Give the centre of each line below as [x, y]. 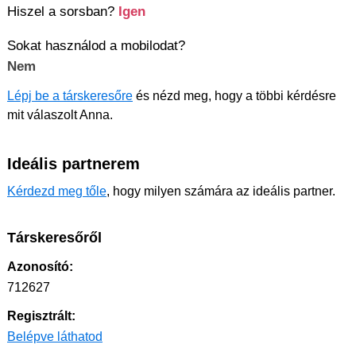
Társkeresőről [54, 237]
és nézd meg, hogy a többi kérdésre [234, 95]
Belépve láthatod [55, 336]
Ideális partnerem [74, 163]
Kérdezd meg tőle [57, 191]
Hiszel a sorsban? [63, 11]
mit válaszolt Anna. [60, 114]
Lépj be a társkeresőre [70, 95]
